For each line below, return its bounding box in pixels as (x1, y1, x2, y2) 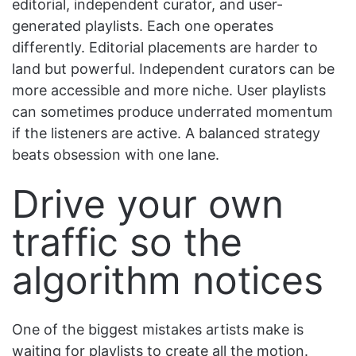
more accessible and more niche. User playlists (12, 81, 326, 99)
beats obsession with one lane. (12, 145, 219, 163)
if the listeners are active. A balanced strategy (12, 124, 320, 141)
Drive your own (12, 180, 284, 227)
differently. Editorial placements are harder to (12, 38, 318, 56)
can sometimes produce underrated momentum (12, 103, 333, 120)
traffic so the (12, 218, 242, 265)
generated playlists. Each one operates (12, 17, 273, 34)
